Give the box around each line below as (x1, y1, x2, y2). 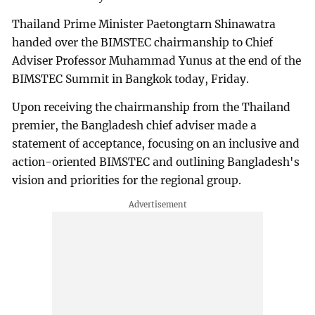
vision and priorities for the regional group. (12, 173, 242, 187)
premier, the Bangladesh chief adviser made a (12, 118, 257, 132)
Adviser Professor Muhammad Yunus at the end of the (12, 53, 302, 67)
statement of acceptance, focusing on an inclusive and (12, 136, 300, 150)
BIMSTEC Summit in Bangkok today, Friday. (12, 72, 250, 86)
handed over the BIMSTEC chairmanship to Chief (12, 35, 274, 49)
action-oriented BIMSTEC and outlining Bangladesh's (12, 155, 300, 169)
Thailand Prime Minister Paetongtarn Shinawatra (12, 17, 276, 31)
